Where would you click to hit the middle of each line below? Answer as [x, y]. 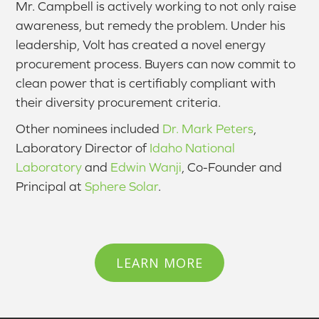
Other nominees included [89, 128]
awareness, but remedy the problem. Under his [151, 25]
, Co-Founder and [232, 167]
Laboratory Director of [83, 147]
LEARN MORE [159, 262]
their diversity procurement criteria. [119, 102]
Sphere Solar [122, 186]
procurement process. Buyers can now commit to [156, 63]
